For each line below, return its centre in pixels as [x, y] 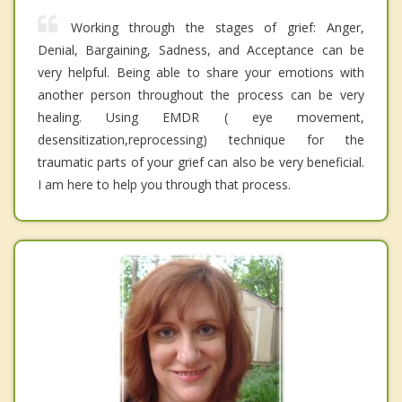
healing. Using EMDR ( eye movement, [201, 118]
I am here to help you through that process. [164, 185]
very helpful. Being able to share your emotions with [201, 73]
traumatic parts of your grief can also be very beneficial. [201, 162]
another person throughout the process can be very [201, 95]
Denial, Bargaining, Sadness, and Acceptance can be [201, 50]
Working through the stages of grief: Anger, [218, 28]
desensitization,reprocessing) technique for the [201, 140]
